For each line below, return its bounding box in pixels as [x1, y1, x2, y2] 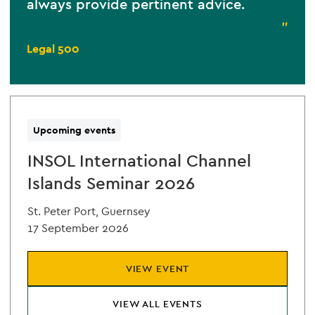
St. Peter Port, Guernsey [27, 204, 150, 219]
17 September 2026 [27, 221, 129, 236]
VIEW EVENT [125, 262, 190, 275]
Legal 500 [27, 41, 79, 56]
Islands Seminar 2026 [27, 172, 195, 194]
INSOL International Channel [27, 150, 251, 172]
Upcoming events [33, 124, 115, 136]
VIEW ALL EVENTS [112, 297, 202, 310]
